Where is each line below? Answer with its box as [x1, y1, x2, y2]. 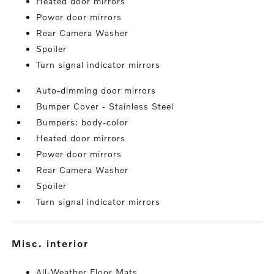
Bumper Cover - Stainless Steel [36, 101, 174, 111]
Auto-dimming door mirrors [36, 85, 157, 95]
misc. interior [22, 237, 89, 249]
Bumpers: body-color [36, 117, 129, 127]
